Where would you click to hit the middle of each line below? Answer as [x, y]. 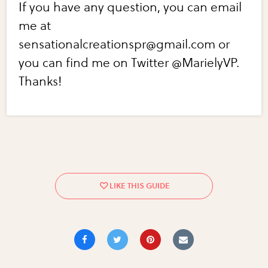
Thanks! [41, 82]
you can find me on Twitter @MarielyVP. [129, 63]
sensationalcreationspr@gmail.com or [124, 45]
